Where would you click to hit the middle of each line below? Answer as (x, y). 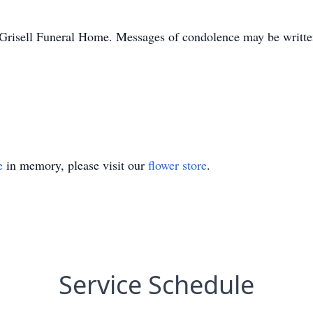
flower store (177, 165)
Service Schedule (156, 285)
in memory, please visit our (75, 165)
